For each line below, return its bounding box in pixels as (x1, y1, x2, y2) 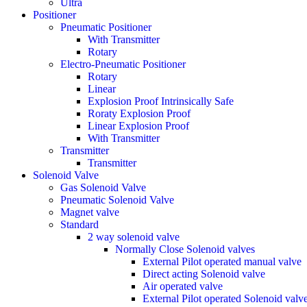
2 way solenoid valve (88, 231, 180, 243)
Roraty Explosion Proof (88, 108, 191, 119)
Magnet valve (60, 206, 119, 218)
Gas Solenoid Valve (60, 182, 146, 193)
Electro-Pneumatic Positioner (60, 58, 186, 70)
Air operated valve (143, 280, 223, 292)
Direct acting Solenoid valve (143, 268, 265, 280)
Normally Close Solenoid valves (115, 243, 255, 255)
